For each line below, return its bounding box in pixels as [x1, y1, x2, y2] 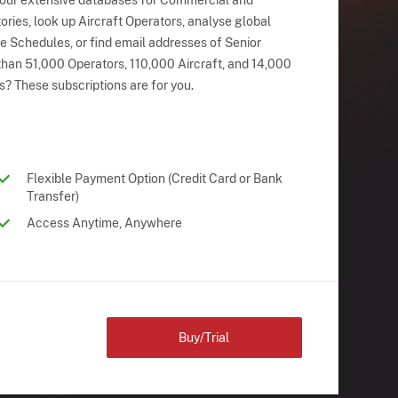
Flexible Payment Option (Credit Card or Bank [26, 171, 283, 187]
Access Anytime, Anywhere [26, 216, 182, 231]
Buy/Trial [179, 330, 230, 346]
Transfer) [26, 189, 79, 204]
